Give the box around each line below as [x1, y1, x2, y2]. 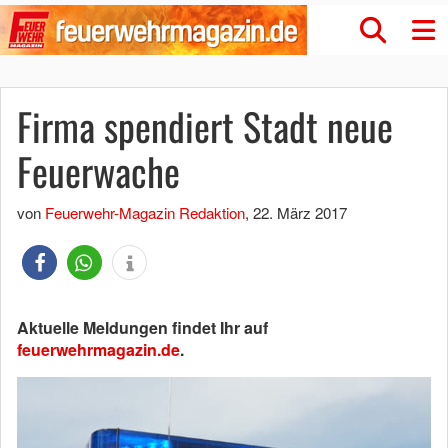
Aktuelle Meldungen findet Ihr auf [17, 316, 268, 339]
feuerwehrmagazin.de [17, 338, 180, 361]
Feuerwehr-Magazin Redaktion [45, 202, 245, 223]
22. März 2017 [253, 202, 347, 223]
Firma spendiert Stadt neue [17, 98, 393, 154]
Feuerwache [17, 143, 180, 199]
